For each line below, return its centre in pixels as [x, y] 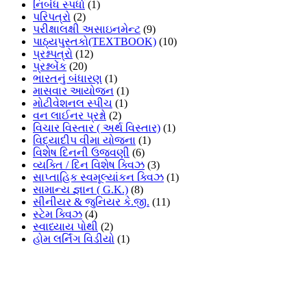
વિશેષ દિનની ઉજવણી [81, 153]
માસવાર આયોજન [73, 91]
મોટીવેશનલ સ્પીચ [73, 103]
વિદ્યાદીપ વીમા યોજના [84, 140]
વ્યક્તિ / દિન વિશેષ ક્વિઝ [89, 165]
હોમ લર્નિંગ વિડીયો [74, 239]
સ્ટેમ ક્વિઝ [58, 214]
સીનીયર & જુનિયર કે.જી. [91, 202]
